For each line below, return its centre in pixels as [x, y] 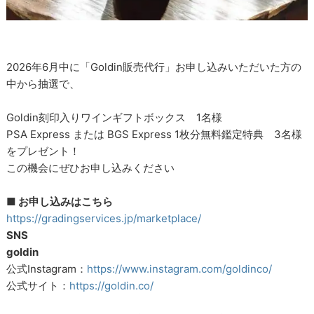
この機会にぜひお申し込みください [91, 168]
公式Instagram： [47, 268]
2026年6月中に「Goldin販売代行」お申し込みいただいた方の [154, 67]
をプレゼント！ [43, 151]
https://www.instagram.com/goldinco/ [180, 268]
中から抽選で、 [43, 83]
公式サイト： [38, 285]
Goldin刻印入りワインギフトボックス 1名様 [115, 117]
